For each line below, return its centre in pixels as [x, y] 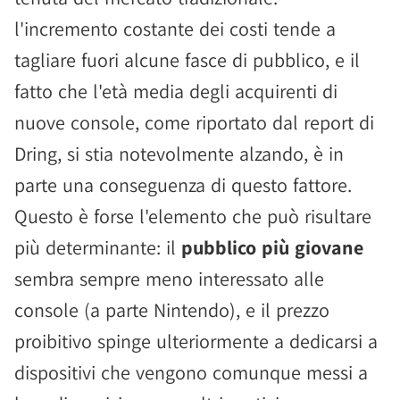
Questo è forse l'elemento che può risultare [193, 216]
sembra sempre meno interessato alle [169, 279]
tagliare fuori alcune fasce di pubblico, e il [187, 60]
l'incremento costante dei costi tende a [175, 29]
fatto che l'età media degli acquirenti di [176, 91]
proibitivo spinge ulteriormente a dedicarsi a [196, 341]
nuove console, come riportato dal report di [194, 122]
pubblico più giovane [272, 247]
